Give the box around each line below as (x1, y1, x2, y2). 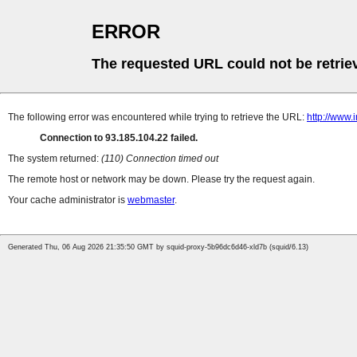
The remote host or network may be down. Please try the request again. (8, 174, 315, 186)
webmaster (127, 194, 175, 206)
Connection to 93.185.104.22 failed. (40, 132, 198, 144)
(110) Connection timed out (101, 153, 218, 165)
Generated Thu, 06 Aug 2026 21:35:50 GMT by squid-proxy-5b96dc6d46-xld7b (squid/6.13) (8, 243, 308, 252)
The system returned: (8, 153, 101, 165)
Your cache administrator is (8, 194, 127, 206)
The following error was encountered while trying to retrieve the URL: (8, 112, 307, 124)
